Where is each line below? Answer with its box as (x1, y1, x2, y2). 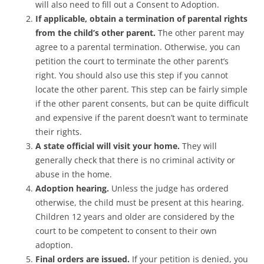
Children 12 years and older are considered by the (35, 210, 235, 222)
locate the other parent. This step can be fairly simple (35, 83, 247, 95)
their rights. (35, 126, 82, 137)
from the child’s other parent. (35, 27, 156, 38)
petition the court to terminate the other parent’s (35, 55, 229, 67)
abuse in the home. (35, 168, 112, 180)
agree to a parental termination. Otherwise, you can (35, 41, 240, 52)
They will (180, 140, 217, 151)
